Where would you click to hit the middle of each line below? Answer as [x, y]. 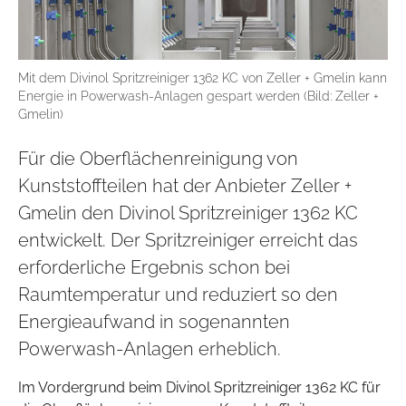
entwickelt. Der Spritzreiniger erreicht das [188, 241]
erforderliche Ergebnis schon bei [154, 268]
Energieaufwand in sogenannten [154, 322]
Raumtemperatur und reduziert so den [178, 295]
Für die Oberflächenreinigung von [158, 159]
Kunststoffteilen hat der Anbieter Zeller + [185, 186]
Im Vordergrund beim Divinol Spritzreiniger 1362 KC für [199, 388]
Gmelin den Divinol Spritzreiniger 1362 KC [188, 213]
